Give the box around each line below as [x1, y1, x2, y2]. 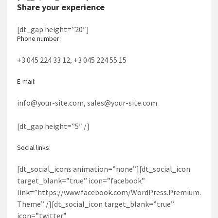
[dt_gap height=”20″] [17, 24, 89, 34]
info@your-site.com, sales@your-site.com [17, 97, 157, 108]
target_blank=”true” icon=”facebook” [17, 175, 145, 185]
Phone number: [17, 34, 61, 43]
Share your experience [17, 1, 105, 13]
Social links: [17, 143, 51, 152]
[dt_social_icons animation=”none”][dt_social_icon [17, 163, 190, 174]
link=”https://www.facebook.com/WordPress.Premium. [17, 187, 201, 197]
